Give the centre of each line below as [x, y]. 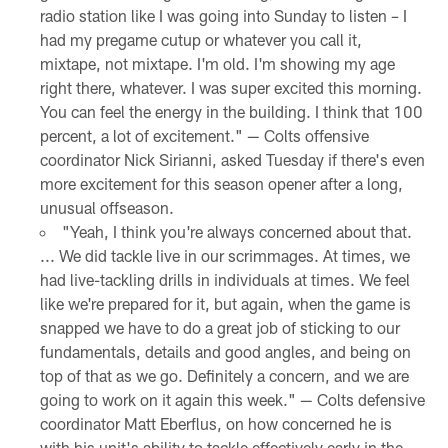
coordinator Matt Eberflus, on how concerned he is [215, 424]
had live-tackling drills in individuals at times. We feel [224, 280]
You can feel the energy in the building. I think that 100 [231, 112]
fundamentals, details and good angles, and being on [225, 352]
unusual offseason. [106, 208]
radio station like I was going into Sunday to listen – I [223, 16]
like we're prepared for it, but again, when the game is [225, 304]
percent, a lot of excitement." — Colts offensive [204, 136]
